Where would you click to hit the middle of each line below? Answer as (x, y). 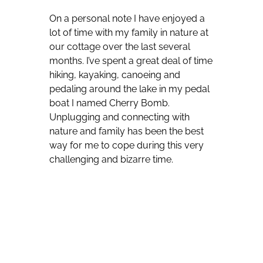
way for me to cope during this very (127, 146)
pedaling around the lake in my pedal (129, 89)
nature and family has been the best (127, 131)
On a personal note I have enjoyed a (127, 19)
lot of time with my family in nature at (129, 33)
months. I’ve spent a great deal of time (131, 61)
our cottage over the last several (120, 47)
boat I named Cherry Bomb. (109, 103)
